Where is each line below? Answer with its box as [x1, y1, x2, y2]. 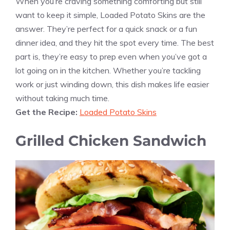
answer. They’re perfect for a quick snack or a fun [15, 23, 197, 34]
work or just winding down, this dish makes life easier [15, 79, 209, 89]
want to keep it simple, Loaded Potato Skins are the [15, 9, 205, 20]
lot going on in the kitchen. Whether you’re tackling [15, 65, 201, 75]
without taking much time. [15, 92, 109, 103]
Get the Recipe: [15, 106, 80, 117]
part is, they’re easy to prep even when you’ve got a [15, 51, 207, 62]
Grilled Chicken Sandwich [15, 131, 206, 149]
